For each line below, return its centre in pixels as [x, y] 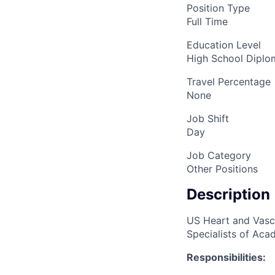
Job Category [219, 155]
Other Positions [222, 168]
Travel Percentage [229, 81]
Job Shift [208, 118]
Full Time [207, 21]
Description [228, 194]
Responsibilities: [226, 257]
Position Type [218, 8]
